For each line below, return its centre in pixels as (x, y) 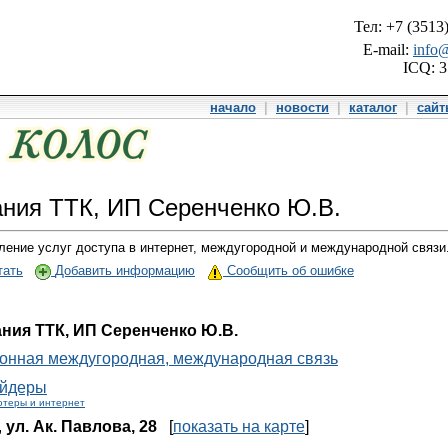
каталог (373, 107)
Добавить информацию (125, 271)
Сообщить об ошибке (290, 271)
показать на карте (239, 426)
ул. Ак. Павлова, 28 (81, 426)
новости (302, 107)
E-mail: (388, 49)
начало (233, 107)
